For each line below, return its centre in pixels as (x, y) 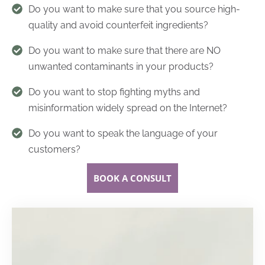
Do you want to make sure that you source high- (134, 9)
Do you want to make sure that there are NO (125, 51)
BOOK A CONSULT (132, 178)
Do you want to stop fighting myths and (114, 92)
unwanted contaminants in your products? (121, 67)
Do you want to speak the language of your (123, 134)
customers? (54, 150)
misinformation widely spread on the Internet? (128, 108)
